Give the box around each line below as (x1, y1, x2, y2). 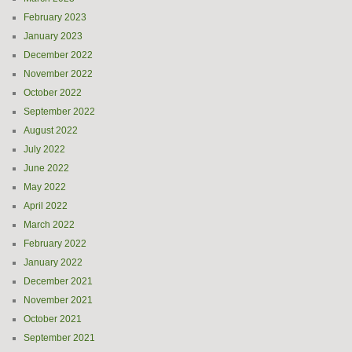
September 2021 (24, 332, 95, 343)
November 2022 (24, 68, 93, 79)
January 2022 (24, 257, 82, 268)
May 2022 (24, 181, 66, 192)
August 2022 (24, 125, 78, 136)
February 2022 (24, 238, 86, 249)
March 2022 (24, 219, 75, 230)
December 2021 (24, 276, 93, 287)
